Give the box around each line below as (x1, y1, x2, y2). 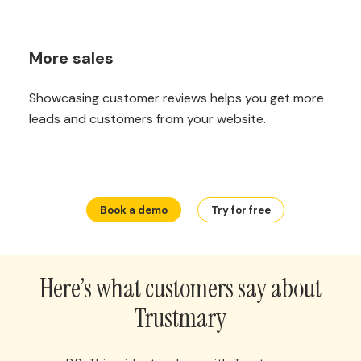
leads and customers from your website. (29, 110, 266, 127)
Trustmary (135, 301, 226, 335)
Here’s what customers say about (39, 272, 322, 305)
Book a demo (100, 203, 168, 217)
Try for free (211, 203, 271, 217)
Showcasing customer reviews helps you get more (29, 89, 324, 106)
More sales (29, 48, 114, 68)
